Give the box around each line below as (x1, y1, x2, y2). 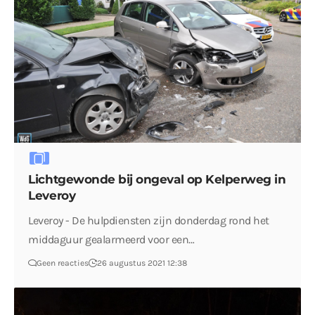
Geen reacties (37, 257, 89, 268)
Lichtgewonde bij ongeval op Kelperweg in (28, 172, 286, 186)
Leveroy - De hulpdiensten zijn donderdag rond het (28, 213, 269, 227)
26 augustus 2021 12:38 (97, 257, 188, 268)
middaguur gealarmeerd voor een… (28, 232, 195, 246)
